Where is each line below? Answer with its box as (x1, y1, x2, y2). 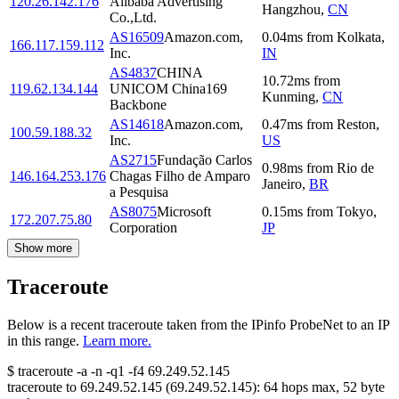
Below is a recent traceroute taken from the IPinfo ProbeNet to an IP (7, 317, 389, 333)
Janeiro (262, 176, 302, 192)
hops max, (278, 379, 343, 395)
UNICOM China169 (110, 81, 227, 97)
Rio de (337, 160, 374, 176)
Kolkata (337, 29, 381, 45)
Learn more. (83, 333, 151, 349)
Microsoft (157, 204, 211, 220)
